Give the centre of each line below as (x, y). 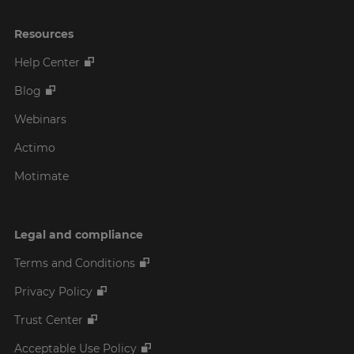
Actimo (35, 148)
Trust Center (49, 320)
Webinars (40, 120)
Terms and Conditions (75, 264)
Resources (44, 34)
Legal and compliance (79, 235)
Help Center (47, 63)
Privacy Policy (53, 292)
